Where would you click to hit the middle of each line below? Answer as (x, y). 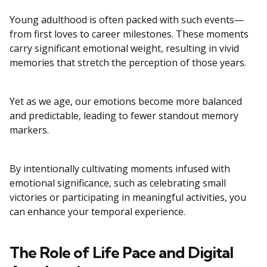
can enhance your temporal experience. (97, 212)
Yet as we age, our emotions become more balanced (126, 102)
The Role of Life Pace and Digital (121, 253)
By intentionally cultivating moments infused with (120, 169)
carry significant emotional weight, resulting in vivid (124, 49)
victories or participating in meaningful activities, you (128, 198)
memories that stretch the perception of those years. (128, 63)
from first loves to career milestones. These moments (129, 34)
